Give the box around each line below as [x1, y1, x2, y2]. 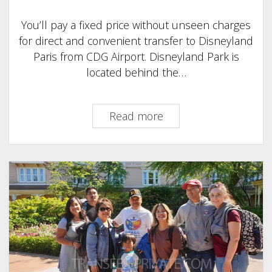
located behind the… [86, 65, 186, 80]
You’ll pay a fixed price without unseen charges [21, 18, 251, 33]
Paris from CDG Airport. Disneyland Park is [33, 49, 239, 64]
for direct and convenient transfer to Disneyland [19, 33, 253, 49]
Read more [109, 109, 163, 124]
